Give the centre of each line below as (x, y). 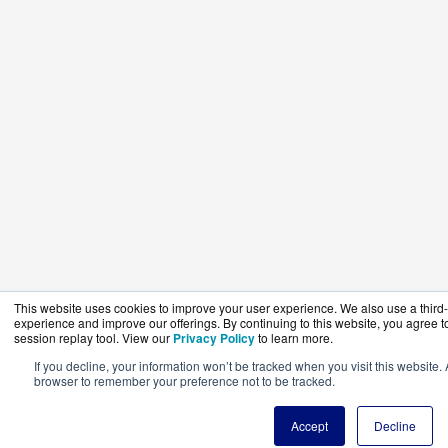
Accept (309, 425)
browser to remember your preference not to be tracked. (184, 380)
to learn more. (295, 337)
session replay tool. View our (93, 337)
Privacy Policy (214, 338)
